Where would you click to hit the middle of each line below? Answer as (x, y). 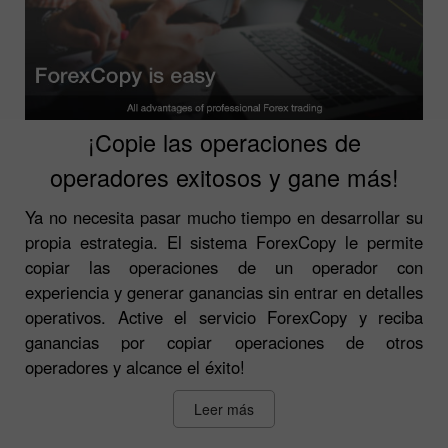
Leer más (224, 408)
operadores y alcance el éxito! (135, 366)
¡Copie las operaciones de (224, 141)
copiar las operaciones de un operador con (224, 266)
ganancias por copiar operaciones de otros (224, 341)
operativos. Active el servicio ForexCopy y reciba (224, 316)
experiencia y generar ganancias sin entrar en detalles (224, 291)
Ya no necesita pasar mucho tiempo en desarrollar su (224, 216)
